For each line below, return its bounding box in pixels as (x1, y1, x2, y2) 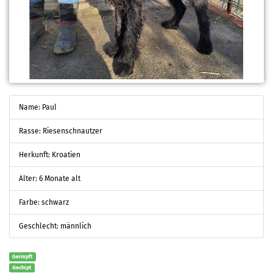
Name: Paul (19, 102, 57, 112)
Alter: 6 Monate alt (19, 174, 80, 183)
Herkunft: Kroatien (19, 150, 80, 159)
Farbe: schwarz (19, 197, 69, 207)
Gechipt (12, 264, 32, 271)
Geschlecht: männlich (19, 221, 91, 230)
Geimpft (12, 253, 33, 260)
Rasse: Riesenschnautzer (19, 126, 102, 135)
